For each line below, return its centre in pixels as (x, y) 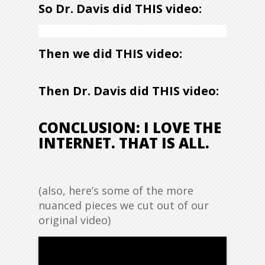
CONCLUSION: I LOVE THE (130, 128)
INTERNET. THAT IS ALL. (124, 143)
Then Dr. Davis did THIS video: (129, 91)
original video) (75, 220)
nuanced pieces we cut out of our (124, 206)
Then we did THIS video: (110, 54)
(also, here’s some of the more (116, 191)
